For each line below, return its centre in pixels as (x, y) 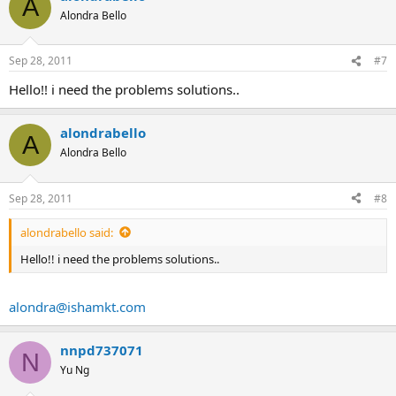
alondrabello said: (67, 232)
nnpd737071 (102, 350)
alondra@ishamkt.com (77, 307)
